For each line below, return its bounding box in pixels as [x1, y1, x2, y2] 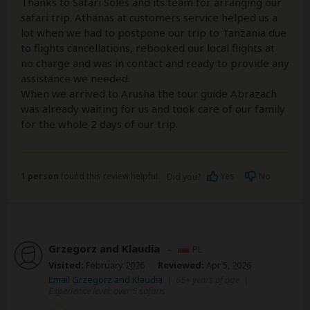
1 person [21, 170, 59, 182]
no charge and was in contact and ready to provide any [21, 55, 289, 70]
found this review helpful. [59, 170, 160, 182]
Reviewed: [158, 258, 204, 271]
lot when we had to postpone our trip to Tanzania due [21, 25, 286, 39]
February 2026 [84, 258, 145, 271]
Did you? [167, 170, 203, 183]
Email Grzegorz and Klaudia [48, 273, 163, 286]
